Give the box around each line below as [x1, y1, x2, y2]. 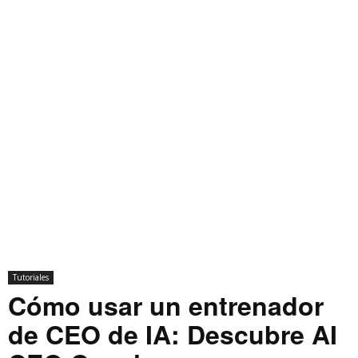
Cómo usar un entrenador [8, 287, 324, 324]
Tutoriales [13, 272, 49, 284]
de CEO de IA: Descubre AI [8, 316, 337, 353]
